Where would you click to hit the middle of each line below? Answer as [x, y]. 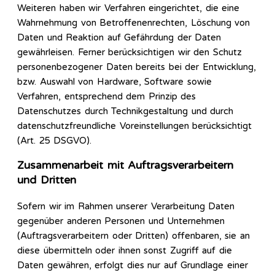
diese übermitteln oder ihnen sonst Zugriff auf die [125, 250]
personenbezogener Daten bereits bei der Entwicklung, [137, 67]
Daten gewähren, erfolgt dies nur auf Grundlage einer [133, 265]
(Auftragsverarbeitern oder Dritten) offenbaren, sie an [134, 235]
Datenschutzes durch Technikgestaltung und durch [125, 111]
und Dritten [47, 180]
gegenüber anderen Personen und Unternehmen [121, 221]
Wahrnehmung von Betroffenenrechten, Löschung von [134, 22]
